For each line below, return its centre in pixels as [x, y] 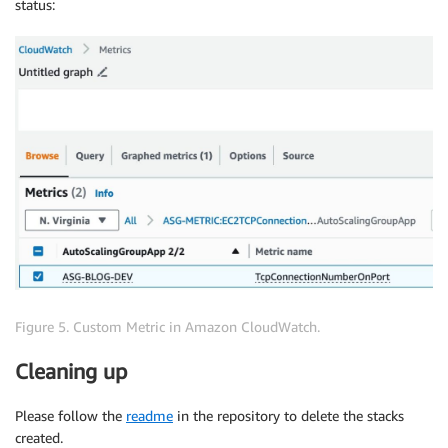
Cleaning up [71, 372]
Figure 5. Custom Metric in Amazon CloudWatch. [167, 326]
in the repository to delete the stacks [288, 416]
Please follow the [70, 416]
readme [149, 416]
